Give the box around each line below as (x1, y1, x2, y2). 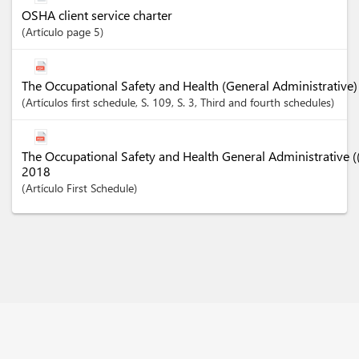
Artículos (26, 95, 71, 110)
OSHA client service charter (22, 6, 172, 23)
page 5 (67, 24, 100, 39)
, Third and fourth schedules (195, 95, 331, 110)
